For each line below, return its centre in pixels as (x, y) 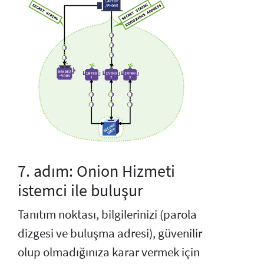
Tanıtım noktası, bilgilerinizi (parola (107, 214)
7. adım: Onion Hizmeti (96, 171)
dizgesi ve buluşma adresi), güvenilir (110, 233)
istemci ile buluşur (80, 190)
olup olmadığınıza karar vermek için (109, 252)
